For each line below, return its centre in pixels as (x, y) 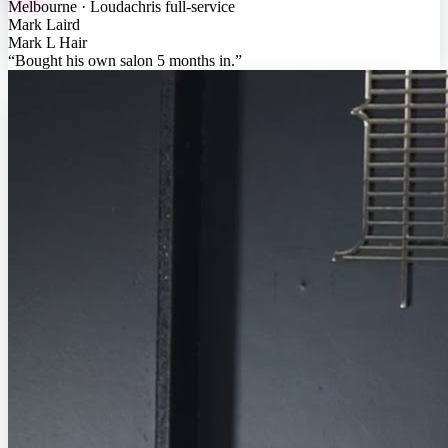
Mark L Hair (47, 42)
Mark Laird (44, 24)
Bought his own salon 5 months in (123, 60)
